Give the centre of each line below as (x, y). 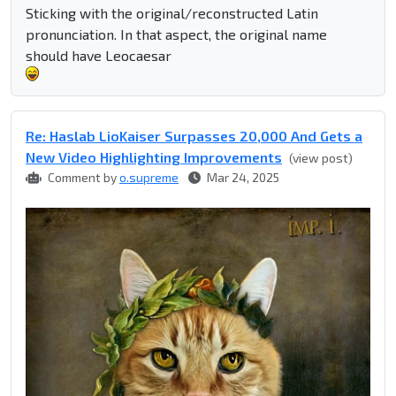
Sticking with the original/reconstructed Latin (172, 13)
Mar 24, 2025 (242, 178)
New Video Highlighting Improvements (154, 157)
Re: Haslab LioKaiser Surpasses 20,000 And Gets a (194, 136)
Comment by (82, 178)
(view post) (321, 158)
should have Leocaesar (99, 56)
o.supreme (149, 178)
